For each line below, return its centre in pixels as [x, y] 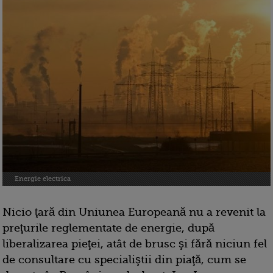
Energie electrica [43, 179]
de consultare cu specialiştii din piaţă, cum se [124, 260]
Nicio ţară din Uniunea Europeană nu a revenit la [134, 212]
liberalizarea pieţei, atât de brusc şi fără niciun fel [135, 244]
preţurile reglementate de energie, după [108, 228]
